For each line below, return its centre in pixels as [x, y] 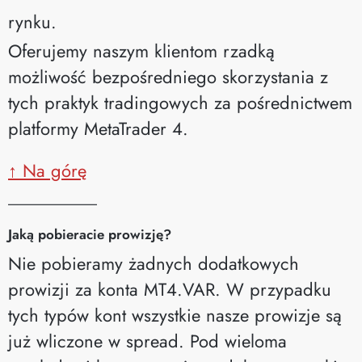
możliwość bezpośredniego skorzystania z [168, 76]
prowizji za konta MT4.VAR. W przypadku [170, 289]
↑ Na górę [47, 170]
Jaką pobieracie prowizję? [90, 234]
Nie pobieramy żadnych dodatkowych [154, 263]
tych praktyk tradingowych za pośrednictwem [180, 102]
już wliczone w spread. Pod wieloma [147, 341]
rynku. [32, 21]
